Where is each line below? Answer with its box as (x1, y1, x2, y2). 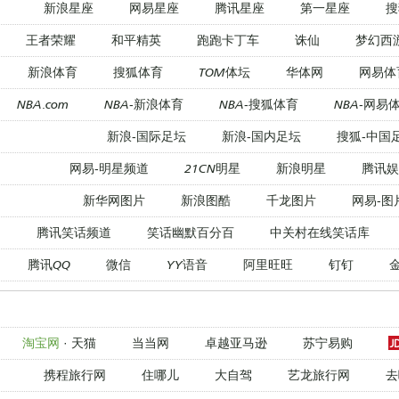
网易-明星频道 (69, 159, 149, 175)
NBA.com (17, 95, 69, 111)
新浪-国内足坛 (221, 127, 301, 143)
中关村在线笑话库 (269, 224, 370, 240)
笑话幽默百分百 (146, 224, 234, 240)
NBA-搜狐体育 (219, 95, 298, 111)
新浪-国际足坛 (106, 127, 186, 143)
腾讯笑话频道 (36, 224, 111, 240)
